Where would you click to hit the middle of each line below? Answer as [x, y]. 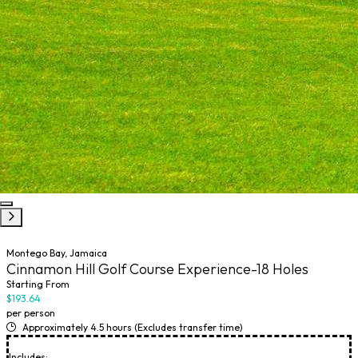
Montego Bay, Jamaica [57, 253]
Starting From [38, 284]
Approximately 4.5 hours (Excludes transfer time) [133, 327]
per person [31, 313]
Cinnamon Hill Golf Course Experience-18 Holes [157, 269]
